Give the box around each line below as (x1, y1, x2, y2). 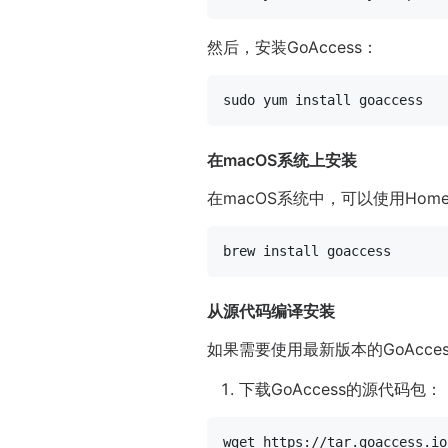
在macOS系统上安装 (207, 150, 357, 171)
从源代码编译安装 (207, 301, 335, 322)
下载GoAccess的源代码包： (239, 379, 442, 400)
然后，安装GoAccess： (207, 37, 378, 58)
